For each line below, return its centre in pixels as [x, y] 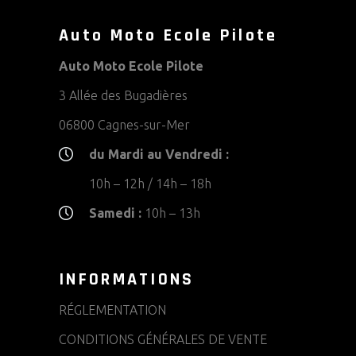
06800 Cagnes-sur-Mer [124, 125]
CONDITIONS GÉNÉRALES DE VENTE [163, 340]
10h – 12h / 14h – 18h [150, 184]
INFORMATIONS [127, 280]
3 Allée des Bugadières [123, 96]
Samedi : [115, 213]
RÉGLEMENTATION [112, 310]
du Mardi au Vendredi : [159, 155]
